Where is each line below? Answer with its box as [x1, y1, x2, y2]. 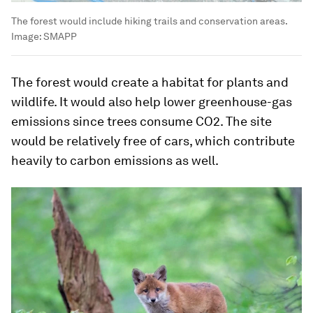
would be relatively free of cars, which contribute [11, 133, 295, 148]
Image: [11, 30, 43, 42]
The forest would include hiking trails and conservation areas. [11, 15, 287, 27]
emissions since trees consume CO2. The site [11, 113, 272, 129]
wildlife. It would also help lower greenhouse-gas [11, 94, 292, 109]
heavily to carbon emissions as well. [11, 152, 219, 168]
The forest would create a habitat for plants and [11, 74, 289, 89]
